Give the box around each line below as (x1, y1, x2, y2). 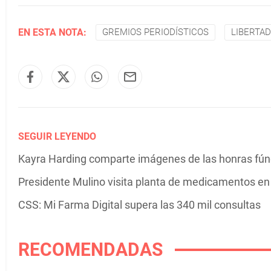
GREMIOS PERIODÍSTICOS (102, 27, 209, 38)
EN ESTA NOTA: (18, 26, 87, 38)
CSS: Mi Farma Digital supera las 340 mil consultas (18, 198, 261, 211)
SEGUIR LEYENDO (18, 131, 96, 142)
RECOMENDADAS (18, 239, 163, 260)
